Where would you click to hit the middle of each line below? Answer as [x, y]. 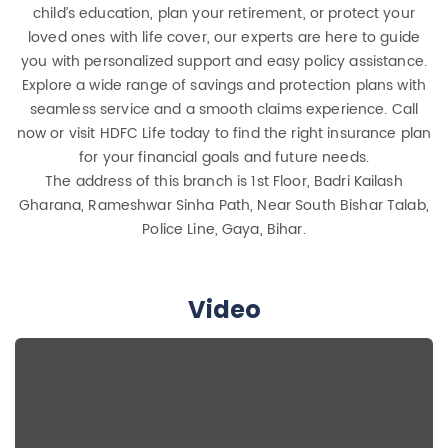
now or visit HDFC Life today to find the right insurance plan [224, 134]
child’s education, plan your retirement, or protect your [224, 14]
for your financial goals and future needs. [224, 158]
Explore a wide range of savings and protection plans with [224, 86]
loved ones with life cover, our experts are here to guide [224, 38]
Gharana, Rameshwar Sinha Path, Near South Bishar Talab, [224, 206]
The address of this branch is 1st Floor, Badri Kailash [224, 182]
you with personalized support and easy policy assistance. [224, 62]
